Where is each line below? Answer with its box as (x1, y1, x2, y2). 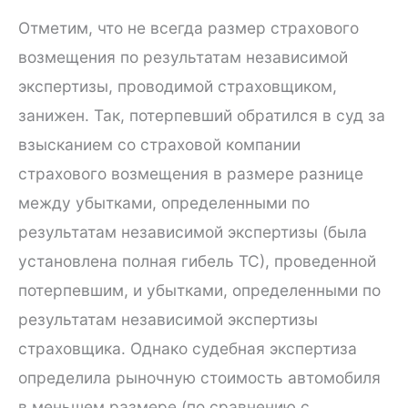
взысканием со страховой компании (18, 134, 301, 154)
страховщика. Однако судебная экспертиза (18, 338, 357, 358)
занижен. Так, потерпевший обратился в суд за (18, 105, 385, 125)
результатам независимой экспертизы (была (18, 221, 367, 241)
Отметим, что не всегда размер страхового (18, 17, 359, 37)
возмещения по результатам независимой (18, 46, 348, 66)
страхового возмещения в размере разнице (18, 163, 363, 183)
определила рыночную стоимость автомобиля (18, 367, 381, 387)
